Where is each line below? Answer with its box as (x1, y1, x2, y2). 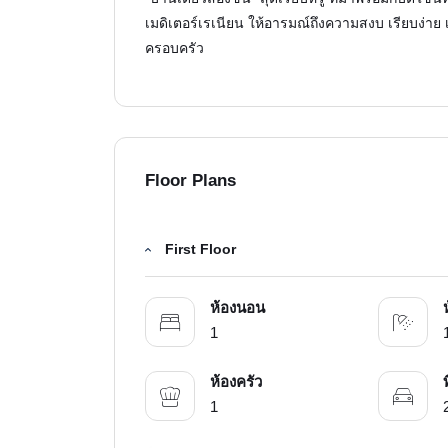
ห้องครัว (210, 373, 262, 391)
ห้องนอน (210, 299, 265, 317)
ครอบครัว (145, 40, 204, 57)
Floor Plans (145, 171, 236, 191)
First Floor (165, 241, 236, 258)
